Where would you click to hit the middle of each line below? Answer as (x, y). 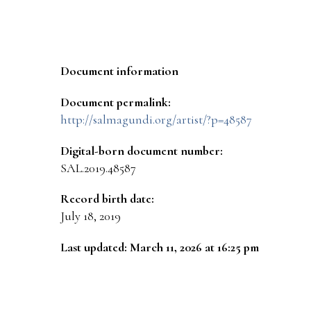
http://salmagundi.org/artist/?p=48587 (156, 119)
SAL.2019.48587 (98, 168)
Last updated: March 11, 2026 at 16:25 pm (160, 247)
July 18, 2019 (91, 216)
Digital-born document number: (142, 150)
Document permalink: (116, 102)
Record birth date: (107, 199)
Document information (119, 71)
